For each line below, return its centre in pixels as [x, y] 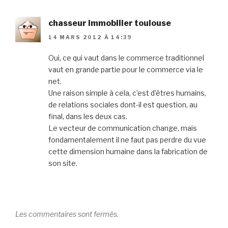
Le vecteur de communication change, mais [123, 128]
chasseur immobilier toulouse [110, 23]
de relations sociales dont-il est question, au [123, 105]
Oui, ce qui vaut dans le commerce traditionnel [126, 58]
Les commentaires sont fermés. [67, 214]
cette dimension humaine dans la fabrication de [128, 152]
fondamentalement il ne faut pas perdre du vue [127, 140]
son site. [63, 163]
